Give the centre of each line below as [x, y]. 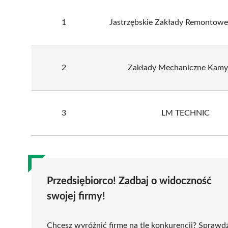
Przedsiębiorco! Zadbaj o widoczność [129, 181]
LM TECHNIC [186, 113]
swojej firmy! [76, 196]
